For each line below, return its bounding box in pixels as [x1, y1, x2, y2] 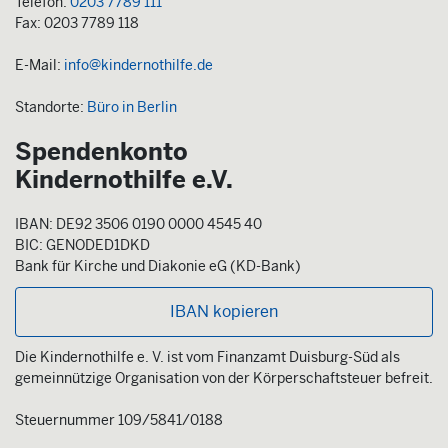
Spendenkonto [15, 136, 188, 167]
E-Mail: [15, 55, 64, 74]
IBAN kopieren [170, 300, 278, 322]
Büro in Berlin [87, 97, 177, 116]
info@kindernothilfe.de [64, 55, 213, 74]
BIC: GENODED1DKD [15, 235, 150, 254]
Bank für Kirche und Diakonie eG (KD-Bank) [15, 256, 301, 275]
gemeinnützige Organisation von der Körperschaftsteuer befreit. [15, 368, 433, 387]
